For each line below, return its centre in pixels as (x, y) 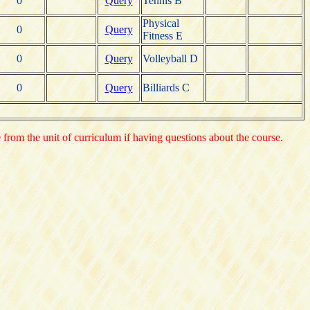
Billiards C (166, 87)
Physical (161, 23)
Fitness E (163, 35)
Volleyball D (170, 58)
